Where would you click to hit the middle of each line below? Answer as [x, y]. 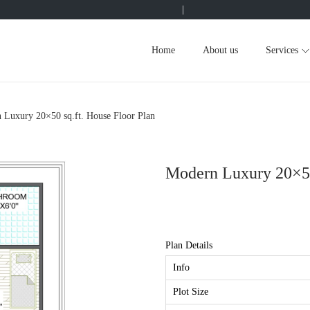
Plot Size [191, 292]
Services [282, 50]
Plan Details [189, 245]
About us [220, 50]
